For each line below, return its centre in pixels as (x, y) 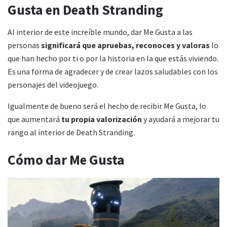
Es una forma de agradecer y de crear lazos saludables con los (113, 72)
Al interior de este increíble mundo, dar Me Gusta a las (100, 32)
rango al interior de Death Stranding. (71, 133)
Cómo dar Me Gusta (66, 159)
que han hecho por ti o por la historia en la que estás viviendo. (113, 59)
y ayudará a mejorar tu (181, 119)
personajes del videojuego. (53, 85)
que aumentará (34, 119)
